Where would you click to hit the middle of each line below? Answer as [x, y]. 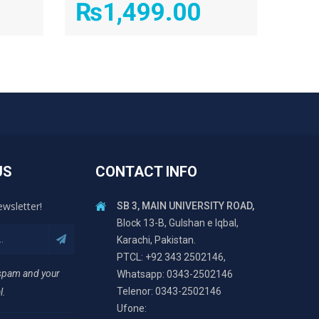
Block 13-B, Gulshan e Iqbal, [178, 223]
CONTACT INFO [147, 171]
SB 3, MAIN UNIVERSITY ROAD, [186, 205]
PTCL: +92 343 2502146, [172, 257]
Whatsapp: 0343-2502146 [175, 274]
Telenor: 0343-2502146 [169, 291]
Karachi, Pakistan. [157, 240]
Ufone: [132, 308]
